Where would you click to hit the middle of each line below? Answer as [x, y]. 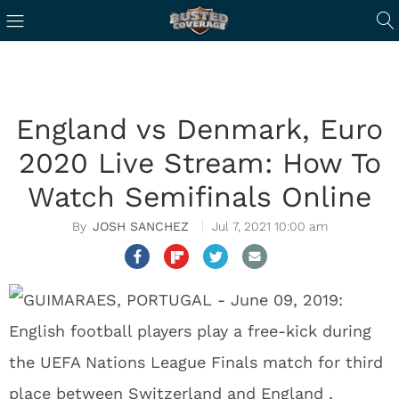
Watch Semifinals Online [199, 197]
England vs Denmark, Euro [199, 129]
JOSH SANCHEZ [140, 226]
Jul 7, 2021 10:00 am [269, 226]
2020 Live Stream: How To [199, 163]
